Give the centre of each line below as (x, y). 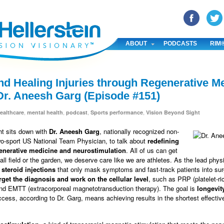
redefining (163, 140)
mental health (45, 112)
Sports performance (117, 112)
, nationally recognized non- (139, 131)
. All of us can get (152, 150)
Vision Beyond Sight (173, 112)
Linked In (57, 10)
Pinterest (34, 10)
